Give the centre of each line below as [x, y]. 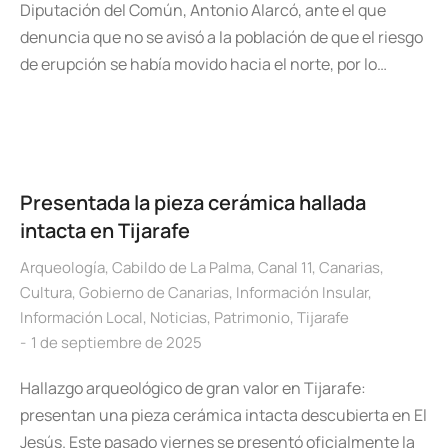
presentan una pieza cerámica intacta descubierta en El [223, 415]
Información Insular [302, 292]
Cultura [46, 292]
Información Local [81, 317]
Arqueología [62, 267]
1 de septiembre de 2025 [116, 342]
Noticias [178, 317]
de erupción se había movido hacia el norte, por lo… [203, 64]
